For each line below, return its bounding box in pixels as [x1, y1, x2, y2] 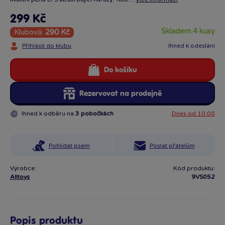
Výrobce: [10, 165, 36, 172]
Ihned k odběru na [22, 110, 75, 117]
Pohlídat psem [48, 142, 90, 149]
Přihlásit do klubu [22, 42, 71, 49]
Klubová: [14, 28, 45, 37]
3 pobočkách [75, 110, 114, 117]
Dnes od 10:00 [172, 110, 215, 117]
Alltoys [10, 173, 30, 180]
